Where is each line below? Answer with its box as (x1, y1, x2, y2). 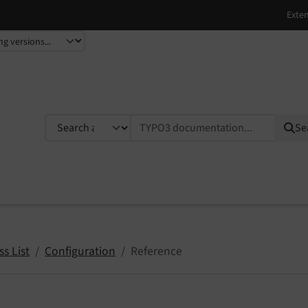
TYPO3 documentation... (44, 113, 168, 131)
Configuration (45, 242, 115, 260)
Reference (131, 242, 182, 260)
